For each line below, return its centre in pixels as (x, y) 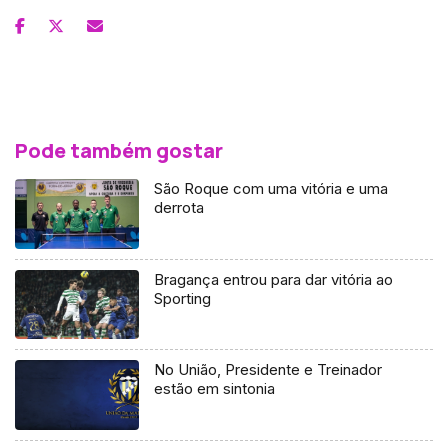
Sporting (183, 298)
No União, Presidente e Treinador (268, 370)
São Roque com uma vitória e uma (271, 188)
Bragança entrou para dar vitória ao (274, 279)
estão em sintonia (215, 389)
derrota (179, 207)
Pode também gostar (119, 150)
